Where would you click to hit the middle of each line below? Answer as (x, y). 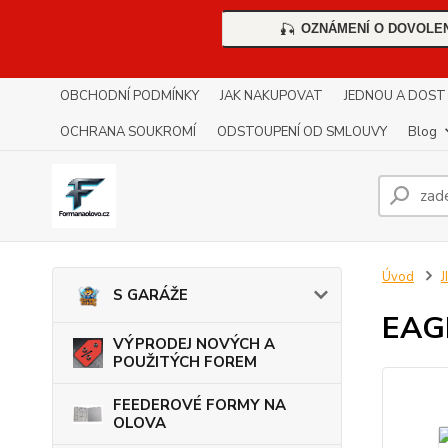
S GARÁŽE (150, 295)
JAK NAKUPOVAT (271, 96)
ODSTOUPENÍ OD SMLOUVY (302, 132)
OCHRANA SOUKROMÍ (128, 132)
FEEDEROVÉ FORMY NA (199, 405)
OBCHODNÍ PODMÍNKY (129, 96)
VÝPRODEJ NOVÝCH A (194, 344)
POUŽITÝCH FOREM (185, 362)
